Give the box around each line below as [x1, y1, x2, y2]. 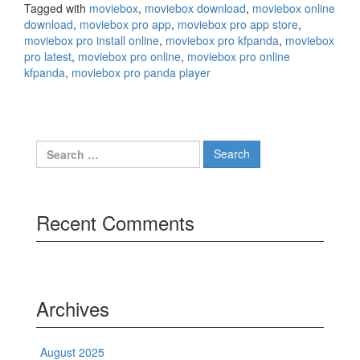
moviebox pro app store [178, 15, 298, 32]
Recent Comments [36, 207, 194, 236]
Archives [36, 293, 109, 322]
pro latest [24, 47, 72, 64]
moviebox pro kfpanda [166, 31, 279, 48]
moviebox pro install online [24, 31, 159, 48]
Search [35, 139, 73, 156]
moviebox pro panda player [72, 63, 211, 80]
